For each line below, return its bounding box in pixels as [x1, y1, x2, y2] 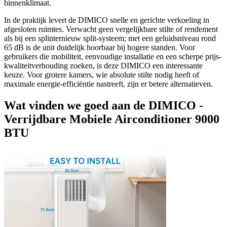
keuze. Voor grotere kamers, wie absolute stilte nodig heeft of [4, 70, 199, 80]
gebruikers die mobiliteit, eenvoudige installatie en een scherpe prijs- [4, 52, 221, 61]
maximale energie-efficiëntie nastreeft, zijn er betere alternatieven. [4, 80, 213, 89]
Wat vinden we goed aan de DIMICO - [4, 99, 203, 112]
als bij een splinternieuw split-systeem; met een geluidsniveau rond [4, 34, 216, 43]
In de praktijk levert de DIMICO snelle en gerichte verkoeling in [4, 16, 209, 25]
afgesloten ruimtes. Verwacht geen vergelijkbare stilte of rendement [4, 25, 218, 34]
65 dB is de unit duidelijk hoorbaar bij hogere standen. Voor [4, 43, 195, 52]
